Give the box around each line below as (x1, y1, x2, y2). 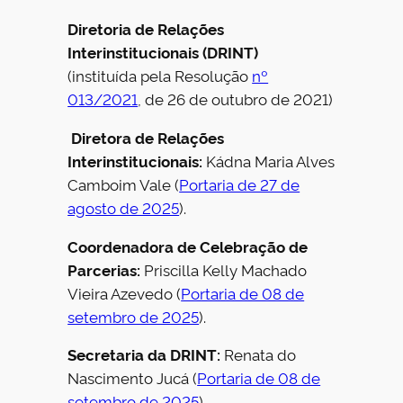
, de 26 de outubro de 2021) (138, 88, 334, 110)
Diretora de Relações (67, 126, 225, 148)
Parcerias (67, 258, 138, 280)
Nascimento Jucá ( (67, 367, 198, 389)
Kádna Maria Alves (202, 149, 336, 171)
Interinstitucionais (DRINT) (67, 41, 259, 63)
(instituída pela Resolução (67, 65, 253, 86)
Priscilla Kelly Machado (144, 258, 308, 280)
